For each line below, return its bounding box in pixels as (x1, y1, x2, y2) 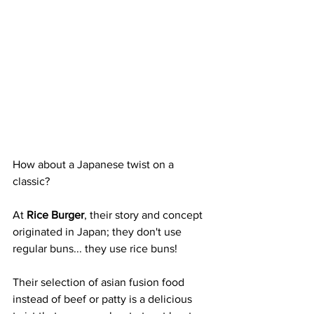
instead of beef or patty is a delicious (13, 293, 195, 305)
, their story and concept (84, 209, 205, 221)
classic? (13, 175, 53, 187)
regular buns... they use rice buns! (13, 243, 180, 254)
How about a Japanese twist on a (13, 158, 177, 170)
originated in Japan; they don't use (13, 226, 184, 238)
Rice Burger (27, 209, 84, 221)
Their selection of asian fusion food (13, 276, 187, 288)
